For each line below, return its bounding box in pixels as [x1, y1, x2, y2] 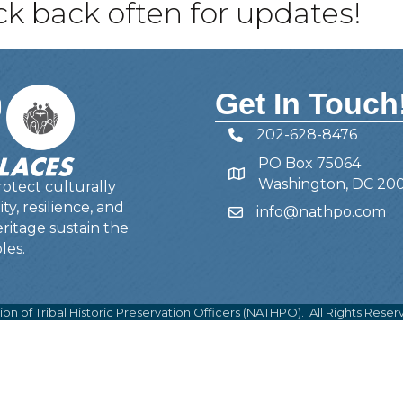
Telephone [228, 129, 308, 146]
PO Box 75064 [258, 155, 362, 172]
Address [228, 167, 286, 184]
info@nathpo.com [256, 203, 387, 220]
